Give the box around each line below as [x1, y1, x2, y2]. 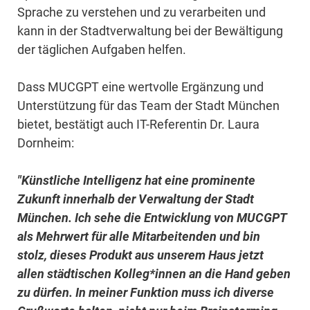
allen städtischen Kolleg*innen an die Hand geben [17, 266, 291, 282]
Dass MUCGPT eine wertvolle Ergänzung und [17, 80, 264, 95]
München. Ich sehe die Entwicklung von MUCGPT [17, 210, 287, 226]
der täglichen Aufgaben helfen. [17, 42, 187, 57]
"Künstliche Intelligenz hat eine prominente [17, 173, 256, 188]
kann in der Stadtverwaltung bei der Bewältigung [17, 24, 284, 39]
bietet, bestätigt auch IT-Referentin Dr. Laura [17, 117, 260, 132]
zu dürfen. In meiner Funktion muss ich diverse [17, 285, 275, 300]
